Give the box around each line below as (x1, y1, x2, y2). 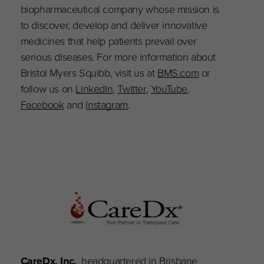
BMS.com (157, 64, 199, 81)
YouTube (150, 80, 188, 97)
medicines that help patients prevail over (20, 32, 197, 49)
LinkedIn (75, 80, 113, 97)
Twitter (117, 80, 146, 97)
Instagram (85, 96, 128, 113)
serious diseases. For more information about (20, 48, 216, 65)
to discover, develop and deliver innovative (20, 16, 207, 33)
